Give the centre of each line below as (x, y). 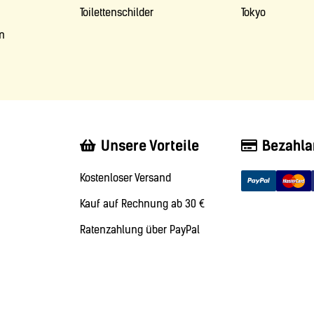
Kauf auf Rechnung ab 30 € (142, 204)
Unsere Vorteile (150, 146)
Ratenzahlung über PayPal (140, 230)
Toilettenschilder (117, 13)
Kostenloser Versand (125, 178)
